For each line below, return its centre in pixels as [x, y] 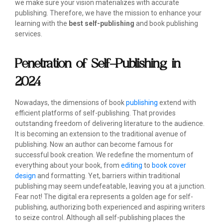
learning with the [42, 24]
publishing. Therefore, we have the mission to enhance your [108, 13]
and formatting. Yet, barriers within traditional [108, 176]
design [25, 176]
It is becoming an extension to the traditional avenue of [101, 134]
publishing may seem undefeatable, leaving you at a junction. [110, 186]
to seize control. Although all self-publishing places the [100, 218]
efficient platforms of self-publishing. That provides [95, 113]
